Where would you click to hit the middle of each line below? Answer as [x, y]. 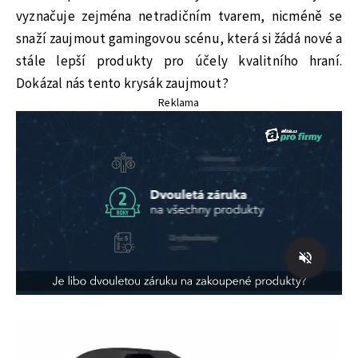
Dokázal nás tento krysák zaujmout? [122, 84]
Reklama [179, 103]
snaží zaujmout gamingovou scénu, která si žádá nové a [179, 39]
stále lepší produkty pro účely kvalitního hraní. [179, 61]
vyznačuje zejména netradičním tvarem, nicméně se [179, 16]
